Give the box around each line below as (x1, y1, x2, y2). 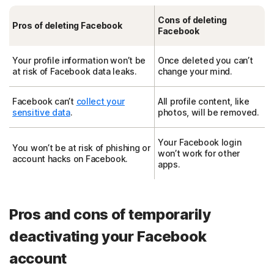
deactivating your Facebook (9, 228, 207, 246)
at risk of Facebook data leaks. (12, 66, 137, 77)
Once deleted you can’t (158, 55, 253, 66)
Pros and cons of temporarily (9, 206, 211, 224)
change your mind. (158, 66, 232, 77)
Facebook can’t (12, 96, 76, 107)
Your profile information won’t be (12, 55, 146, 66)
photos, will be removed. (158, 107, 259, 118)
